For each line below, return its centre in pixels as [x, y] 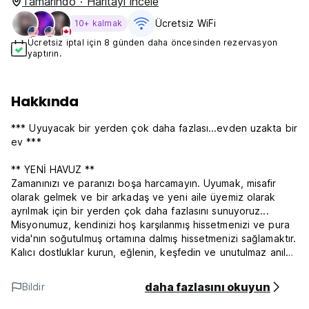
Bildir [33, 287]
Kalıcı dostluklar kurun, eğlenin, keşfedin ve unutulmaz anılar [153, 252]
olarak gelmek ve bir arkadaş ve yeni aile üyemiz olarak [143, 197]
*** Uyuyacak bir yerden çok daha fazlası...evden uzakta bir [154, 128]
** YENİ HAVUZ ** [53, 169]
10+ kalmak [98, 23]
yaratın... [31, 266]
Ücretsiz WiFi [186, 23]
